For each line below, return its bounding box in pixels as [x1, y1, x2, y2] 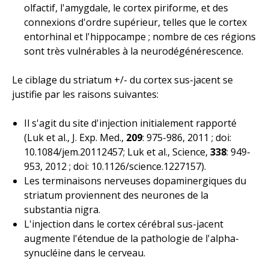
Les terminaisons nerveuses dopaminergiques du [24, 174, 246, 187]
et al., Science [147, 145, 205, 159]
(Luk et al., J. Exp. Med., [24, 130, 126, 144]
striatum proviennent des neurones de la [24, 188, 208, 202]
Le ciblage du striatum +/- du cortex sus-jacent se [12, 73, 233, 86]
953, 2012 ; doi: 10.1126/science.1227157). [24, 159, 206, 173]
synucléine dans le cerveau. [24, 246, 145, 259]
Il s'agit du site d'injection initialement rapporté [24, 116, 237, 130]
